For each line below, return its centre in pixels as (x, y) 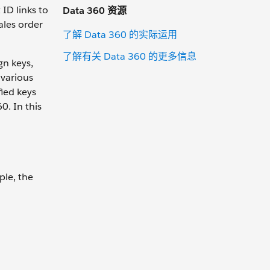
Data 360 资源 (95, 10)
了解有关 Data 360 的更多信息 (130, 56)
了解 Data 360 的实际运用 (120, 34)
